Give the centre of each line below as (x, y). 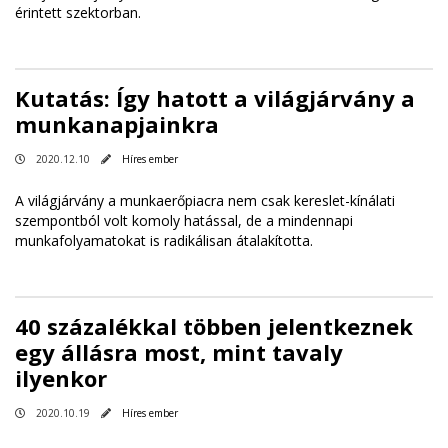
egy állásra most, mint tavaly (179, 352)
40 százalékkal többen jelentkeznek (214, 326)
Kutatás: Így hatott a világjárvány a (215, 98)
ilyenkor (61, 378)
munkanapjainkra (117, 124)
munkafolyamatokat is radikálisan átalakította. (164, 241)
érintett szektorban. (80, 13)
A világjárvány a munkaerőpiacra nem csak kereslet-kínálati (205, 201)
